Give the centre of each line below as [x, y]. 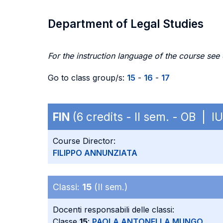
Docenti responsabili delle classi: [113, 210]
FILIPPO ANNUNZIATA [95, 153]
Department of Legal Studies [126, 24]
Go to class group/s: [87, 78]
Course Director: [84, 141]
